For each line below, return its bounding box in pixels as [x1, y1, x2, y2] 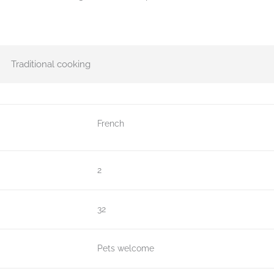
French [97, 119, 124, 128]
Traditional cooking [11, 59, 91, 70]
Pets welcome [97, 243, 154, 253]
